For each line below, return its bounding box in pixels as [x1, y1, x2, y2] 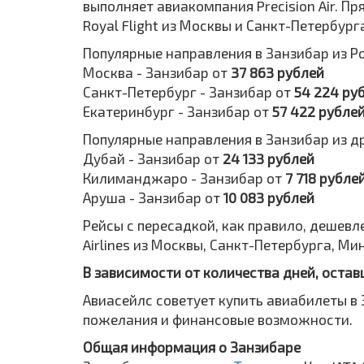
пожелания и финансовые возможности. [83, 310, 353, 327]
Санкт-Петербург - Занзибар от [83, 83, 294, 100]
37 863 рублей [231, 63, 324, 80]
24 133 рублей [223, 149, 314, 167]
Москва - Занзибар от [83, 63, 231, 80]
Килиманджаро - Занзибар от [83, 169, 285, 186]
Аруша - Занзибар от [83, 188, 223, 206]
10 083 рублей [223, 188, 314, 206]
